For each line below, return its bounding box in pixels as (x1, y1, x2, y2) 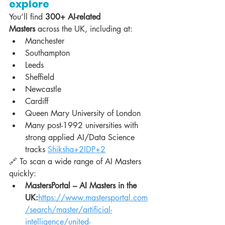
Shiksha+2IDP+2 (48, 144, 105, 155)
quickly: (9, 168, 36, 179)
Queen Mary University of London (25, 108, 141, 119)
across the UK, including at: (35, 24, 133, 35)
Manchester (25, 36, 64, 47)
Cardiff (25, 96, 48, 107)
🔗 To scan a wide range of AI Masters (9, 156, 144, 167)
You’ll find (9, 12, 45, 23)
